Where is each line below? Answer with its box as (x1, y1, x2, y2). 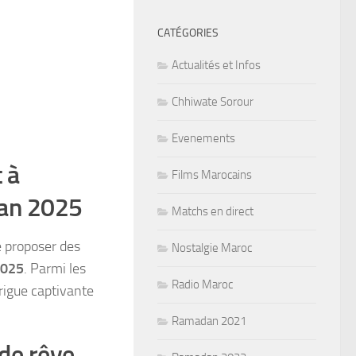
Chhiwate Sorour (172, 94, 253, 109)
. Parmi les (24, 259, 86, 277)
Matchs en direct (172, 203, 253, 219)
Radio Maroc (172, 277, 233, 292)
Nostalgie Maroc (172, 240, 252, 255)
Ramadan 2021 (172, 313, 246, 328)
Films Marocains (172, 167, 252, 182)
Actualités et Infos (172, 57, 261, 72)
